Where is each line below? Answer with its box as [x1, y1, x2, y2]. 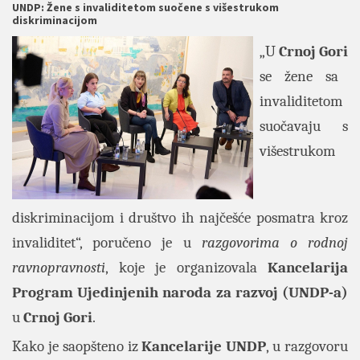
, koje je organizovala [105, 259, 268, 276]
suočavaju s [260, 117, 348, 135]
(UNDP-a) [282, 284, 349, 301]
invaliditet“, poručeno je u [12, 234, 202, 252]
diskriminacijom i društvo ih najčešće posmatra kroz [12, 209, 348, 227]
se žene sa [260, 67, 338, 85]
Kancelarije [141, 337, 223, 355]
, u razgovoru [266, 337, 349, 355]
